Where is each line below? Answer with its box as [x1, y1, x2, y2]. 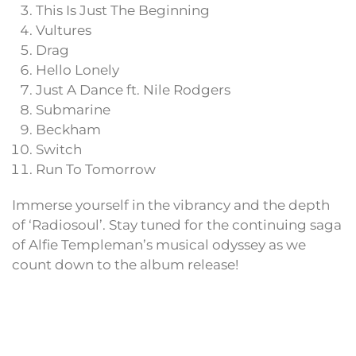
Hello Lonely [36, 62, 119, 79]
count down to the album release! [12, 257, 238, 273]
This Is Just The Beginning [36, 2, 210, 19]
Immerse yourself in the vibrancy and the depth [12, 197, 330, 214]
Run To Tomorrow [36, 161, 156, 178]
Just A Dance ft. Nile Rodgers [36, 82, 230, 99]
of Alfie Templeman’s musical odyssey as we [12, 237, 306, 253]
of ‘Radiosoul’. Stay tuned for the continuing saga [12, 217, 342, 234]
